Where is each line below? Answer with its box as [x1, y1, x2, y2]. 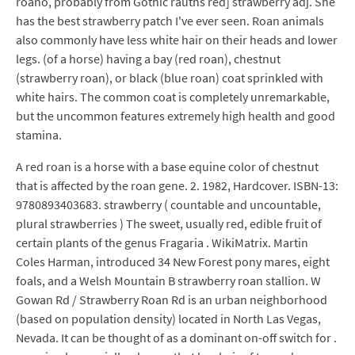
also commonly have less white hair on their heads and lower [16, 32, 338, 48]
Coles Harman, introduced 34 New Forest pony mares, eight [16, 254, 330, 269]
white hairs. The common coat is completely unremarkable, [16, 89, 330, 105]
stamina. [16, 127, 62, 143]
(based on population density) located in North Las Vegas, [16, 311, 321, 326]
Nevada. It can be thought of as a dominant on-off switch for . [16, 330, 337, 345]
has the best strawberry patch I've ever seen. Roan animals [16, 13, 324, 29]
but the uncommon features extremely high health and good [16, 108, 335, 124]
